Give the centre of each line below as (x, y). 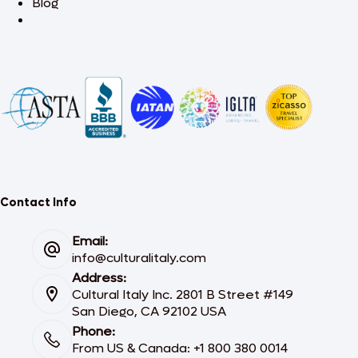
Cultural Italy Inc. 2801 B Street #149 (183, 294)
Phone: (93, 331)
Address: (99, 277)
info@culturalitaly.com (139, 257)
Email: (90, 241)
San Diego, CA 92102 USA (149, 311)
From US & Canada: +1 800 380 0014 (180, 348)
